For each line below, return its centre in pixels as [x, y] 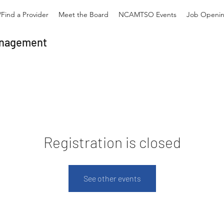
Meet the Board [83, 14]
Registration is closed [112, 142]
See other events [112, 178]
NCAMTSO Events [147, 14]
